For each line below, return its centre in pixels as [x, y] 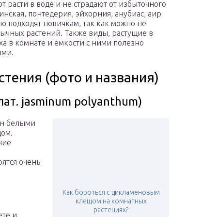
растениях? [111, 210]
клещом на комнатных [111, 201]
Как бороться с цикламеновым [111, 193]
